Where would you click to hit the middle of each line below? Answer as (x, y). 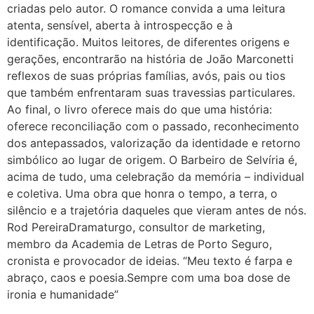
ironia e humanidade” (63, 295)
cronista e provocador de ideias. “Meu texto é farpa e (150, 261)
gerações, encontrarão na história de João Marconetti (150, 59)
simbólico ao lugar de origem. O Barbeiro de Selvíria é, (152, 160)
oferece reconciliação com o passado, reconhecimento (153, 127)
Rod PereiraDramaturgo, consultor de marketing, (136, 227)
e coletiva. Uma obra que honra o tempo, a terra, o (142, 194)
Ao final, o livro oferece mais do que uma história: (139, 110)
